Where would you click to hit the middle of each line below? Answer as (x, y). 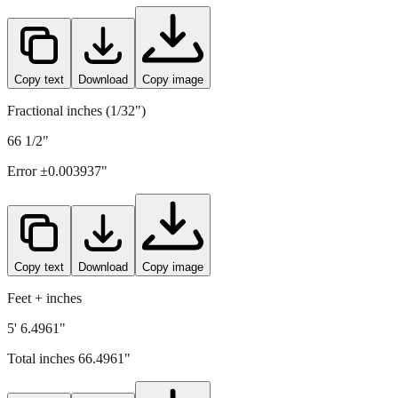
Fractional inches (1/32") (76, 110)
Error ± (28, 171)
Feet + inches (44, 298)
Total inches (43, 358)
